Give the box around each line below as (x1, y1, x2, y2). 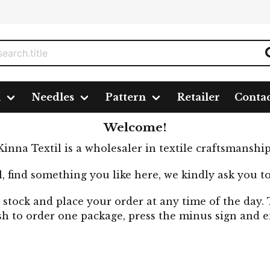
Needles (32, 91, 74, 104)
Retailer (177, 91, 220, 104)
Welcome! (104, 121, 166, 134)
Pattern (105, 91, 146, 104)
